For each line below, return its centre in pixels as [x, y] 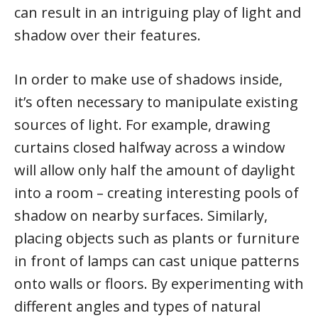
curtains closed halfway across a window [150, 147]
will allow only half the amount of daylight [155, 170]
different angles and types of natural [137, 306]
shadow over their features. [108, 35]
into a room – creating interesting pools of [157, 193]
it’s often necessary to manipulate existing [156, 102]
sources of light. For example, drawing [142, 125]
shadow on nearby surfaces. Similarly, [141, 215]
